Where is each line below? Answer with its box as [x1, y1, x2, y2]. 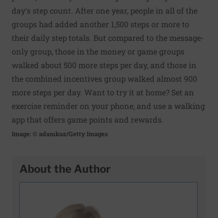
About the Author [19, 163, 110, 175]
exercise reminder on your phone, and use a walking [12, 101, 205, 111]
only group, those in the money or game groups [12, 46, 184, 56]
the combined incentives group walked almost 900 [12, 73, 197, 84]
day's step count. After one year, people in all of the [12, 5, 198, 16]
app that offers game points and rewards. [12, 114, 163, 125]
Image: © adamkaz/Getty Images [12, 130, 108, 138]
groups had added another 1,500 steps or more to [12, 19, 189, 29]
